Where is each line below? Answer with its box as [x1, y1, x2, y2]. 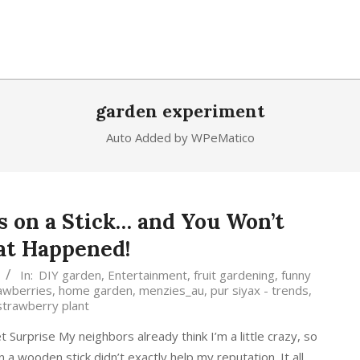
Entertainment [107, 267, 187, 283]
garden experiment [96, 100, 264, 122]
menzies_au [139, 282, 204, 298]
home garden [59, 282, 133, 298]
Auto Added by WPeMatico [105, 129, 255, 145]
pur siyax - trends [211, 282, 309, 298]
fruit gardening [193, 267, 275, 283]
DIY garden [38, 267, 101, 283]
